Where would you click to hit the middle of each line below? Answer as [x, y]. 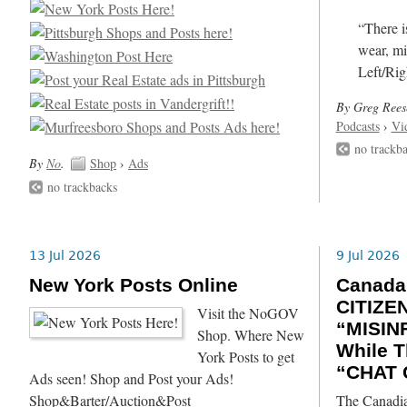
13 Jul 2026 [65, 256]
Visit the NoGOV [248, 313]
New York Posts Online [134, 285]
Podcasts [357, 125]
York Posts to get [246, 357]
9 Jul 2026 [367, 256]
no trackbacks [83, 187]
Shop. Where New [251, 335]
